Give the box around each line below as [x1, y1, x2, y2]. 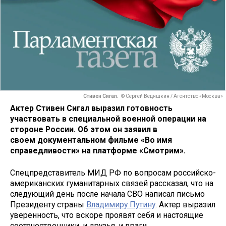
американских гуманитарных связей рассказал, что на [10, 179, 213, 189]
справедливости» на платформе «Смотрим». [10, 145, 186, 155]
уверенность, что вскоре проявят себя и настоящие [10, 210, 203, 220]
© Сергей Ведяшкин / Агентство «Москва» [121, 93, 223, 99]
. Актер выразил [155, 200, 215, 210]
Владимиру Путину [86, 200, 155, 210]
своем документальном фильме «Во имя [10, 135, 172, 145]
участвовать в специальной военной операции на [10, 114, 206, 124]
